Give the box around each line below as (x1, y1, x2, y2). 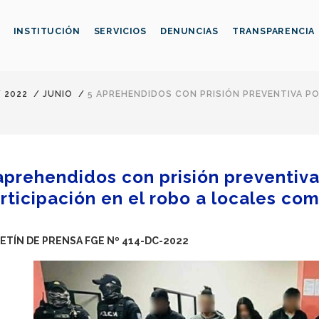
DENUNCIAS (159, 26, 219, 37)
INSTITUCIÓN (13, 26, 80, 37)
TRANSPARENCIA (232, 26, 315, 37)
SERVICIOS (93, 26, 147, 37)
